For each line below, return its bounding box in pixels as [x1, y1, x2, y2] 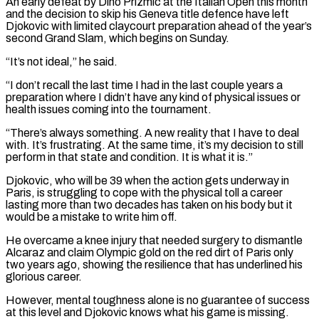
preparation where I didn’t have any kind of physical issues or [6, 90, 300, 103]
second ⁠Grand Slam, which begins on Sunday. [6, 31, 229, 44]
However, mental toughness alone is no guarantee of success [6, 293, 310, 306]
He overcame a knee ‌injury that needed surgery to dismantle [6, 234, 303, 246]
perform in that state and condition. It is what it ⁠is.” [6, 150, 253, 163]
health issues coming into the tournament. [6, 103, 211, 115]
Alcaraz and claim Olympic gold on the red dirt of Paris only [6, 246, 293, 258]
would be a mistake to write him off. [6, 210, 177, 223]
